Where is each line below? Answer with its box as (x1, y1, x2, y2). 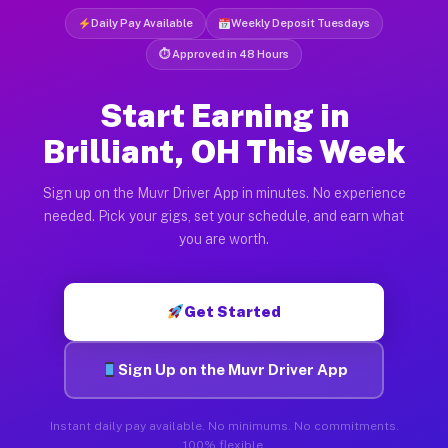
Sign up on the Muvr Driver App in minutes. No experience (42, 184, 406, 201)
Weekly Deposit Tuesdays (231, 16, 371, 29)
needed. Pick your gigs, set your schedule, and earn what (44, 207, 404, 224)
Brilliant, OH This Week (43, 132, 405, 170)
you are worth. (179, 230, 269, 247)
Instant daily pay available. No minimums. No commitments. (49, 418, 399, 433)
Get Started (184, 302, 282, 320)
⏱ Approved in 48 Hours (159, 47, 289, 60)
